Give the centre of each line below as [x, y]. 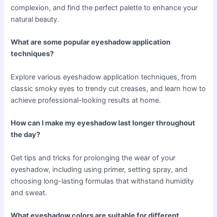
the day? [26, 135]
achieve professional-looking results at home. [86, 100]
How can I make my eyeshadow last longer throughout [103, 123]
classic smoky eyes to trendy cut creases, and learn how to [108, 88]
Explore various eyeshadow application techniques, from [104, 77]
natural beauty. [35, 20]
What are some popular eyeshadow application [91, 42]
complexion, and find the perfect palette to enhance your [104, 8]
